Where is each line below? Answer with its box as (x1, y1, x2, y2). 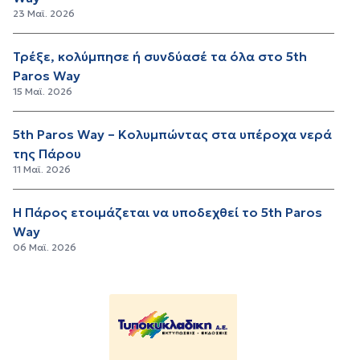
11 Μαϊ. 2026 (13, 163, 71, 176)
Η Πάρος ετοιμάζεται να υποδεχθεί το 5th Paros (13, 204, 322, 221)
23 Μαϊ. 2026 (13, 7, 75, 20)
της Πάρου (13, 145, 81, 162)
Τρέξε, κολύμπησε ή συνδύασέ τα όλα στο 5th (13, 48, 307, 65)
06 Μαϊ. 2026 (13, 241, 76, 254)
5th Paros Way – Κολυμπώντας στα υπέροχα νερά (13, 126, 332, 143)
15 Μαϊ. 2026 (13, 85, 72, 98)
